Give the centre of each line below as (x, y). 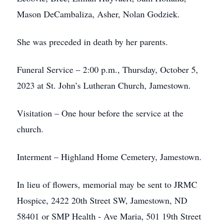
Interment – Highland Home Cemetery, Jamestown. (109, 157)
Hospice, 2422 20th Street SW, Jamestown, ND (104, 200)
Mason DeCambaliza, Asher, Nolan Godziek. (98, 14)
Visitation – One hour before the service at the (100, 113)
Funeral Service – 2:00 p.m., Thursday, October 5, (108, 69)
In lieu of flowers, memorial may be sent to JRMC (107, 184)
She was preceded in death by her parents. (92, 42)
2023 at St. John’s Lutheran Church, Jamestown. (104, 85)
